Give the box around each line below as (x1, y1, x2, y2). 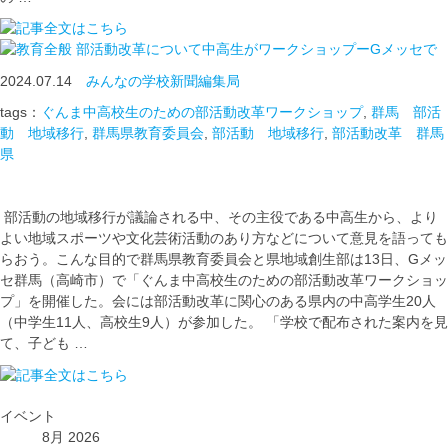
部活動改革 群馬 (332, 125, 444, 141)
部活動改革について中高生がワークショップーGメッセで (72, 41, 437, 57)
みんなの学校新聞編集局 (86, 72, 240, 89)
